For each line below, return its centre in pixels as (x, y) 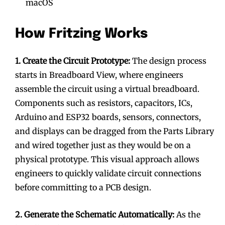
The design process (169, 61)
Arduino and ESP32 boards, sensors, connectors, (108, 117)
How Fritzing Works (81, 34)
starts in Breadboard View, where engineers (99, 75)
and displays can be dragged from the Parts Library (115, 131)
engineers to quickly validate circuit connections (108, 173)
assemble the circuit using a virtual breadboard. (107, 89)
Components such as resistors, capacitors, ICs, (104, 103)
